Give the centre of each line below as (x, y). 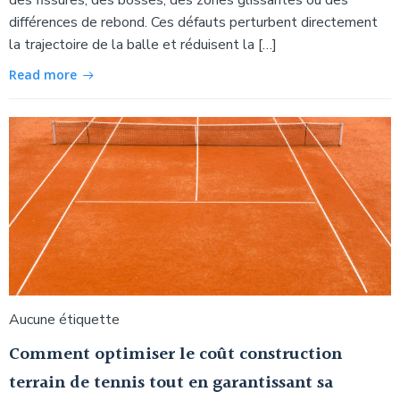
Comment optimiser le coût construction (175, 354)
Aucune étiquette (64, 319)
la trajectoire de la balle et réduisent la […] (143, 44)
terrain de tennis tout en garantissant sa (171, 383)
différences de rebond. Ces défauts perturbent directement (193, 22)
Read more (43, 74)
